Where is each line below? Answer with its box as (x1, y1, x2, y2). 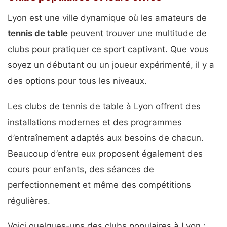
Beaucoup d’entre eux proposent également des (8, 148, 203, 159)
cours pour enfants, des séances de (8, 164, 154, 174)
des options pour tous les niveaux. (8, 75, 147, 86)
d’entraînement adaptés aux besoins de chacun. (8, 132, 204, 143)
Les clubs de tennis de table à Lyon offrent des (8, 101, 201, 111)
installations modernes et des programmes (8, 117, 182, 127)
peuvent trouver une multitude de (68, 28, 207, 39)
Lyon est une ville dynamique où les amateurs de (8, 13, 207, 23)
